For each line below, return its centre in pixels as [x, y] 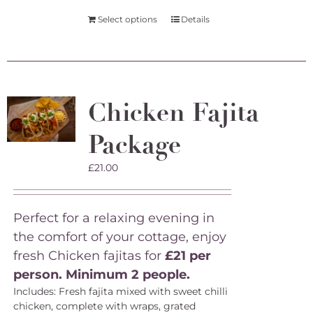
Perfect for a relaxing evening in [114, 218]
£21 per [188, 256]
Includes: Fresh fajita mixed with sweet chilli [120, 291]
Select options [127, 19]
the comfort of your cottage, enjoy [119, 237]
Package [134, 145]
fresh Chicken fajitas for [89, 256]
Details [195, 19]
